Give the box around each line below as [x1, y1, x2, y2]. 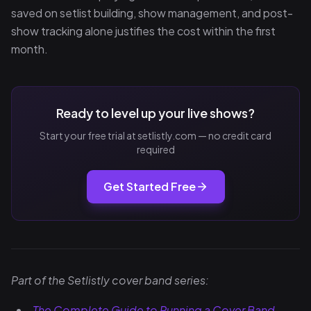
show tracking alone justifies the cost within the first [11, 24, 276, 38]
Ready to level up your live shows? [56, 105, 255, 121]
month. [11, 42, 48, 56]
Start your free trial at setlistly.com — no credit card [40, 129, 271, 142]
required [136, 143, 175, 155]
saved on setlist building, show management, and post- [11, 6, 293, 20]
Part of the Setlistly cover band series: [11, 273, 209, 287]
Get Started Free [103, 179, 196, 194]
